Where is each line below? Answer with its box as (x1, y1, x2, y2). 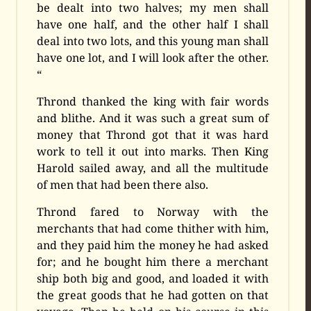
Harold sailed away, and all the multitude (37, 160, 269, 176)
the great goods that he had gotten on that (37, 287, 269, 303)
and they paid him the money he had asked (37, 237, 269, 253)
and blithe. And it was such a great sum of (37, 110, 269, 126)
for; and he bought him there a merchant (37, 254, 269, 270)
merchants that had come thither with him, (37, 221, 269, 237)
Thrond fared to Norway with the (37, 204, 269, 220)
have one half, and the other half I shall (37, 17, 269, 33)
